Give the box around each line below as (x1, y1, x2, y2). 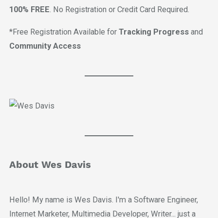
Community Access (9, 41, 81, 51)
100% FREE (9, 5, 50, 15)
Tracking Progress (118, 27, 189, 36)
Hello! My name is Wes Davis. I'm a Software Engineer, (9, 195, 198, 204)
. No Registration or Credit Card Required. (49, 5, 189, 15)
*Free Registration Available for (9, 27, 119, 36)
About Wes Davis (9, 158, 91, 170)
